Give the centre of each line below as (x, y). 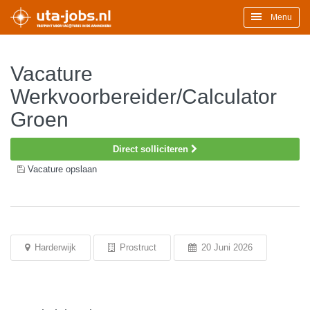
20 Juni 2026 (226, 247)
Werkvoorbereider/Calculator (144, 97)
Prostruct (137, 247)
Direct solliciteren (152, 149)
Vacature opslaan (62, 169)
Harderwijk (54, 247)
